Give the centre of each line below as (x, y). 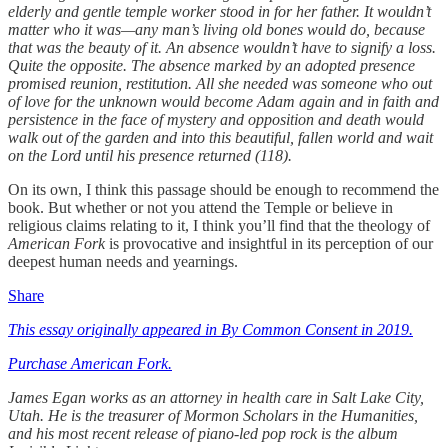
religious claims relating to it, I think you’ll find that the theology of (219, 225)
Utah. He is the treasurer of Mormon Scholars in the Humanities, (213, 415)
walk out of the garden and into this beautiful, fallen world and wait (220, 137)
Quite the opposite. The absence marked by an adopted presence (211, 65)
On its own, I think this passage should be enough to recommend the (223, 189)
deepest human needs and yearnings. (123, 261)
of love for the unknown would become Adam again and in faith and (223, 101)
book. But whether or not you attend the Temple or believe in (200, 207)
